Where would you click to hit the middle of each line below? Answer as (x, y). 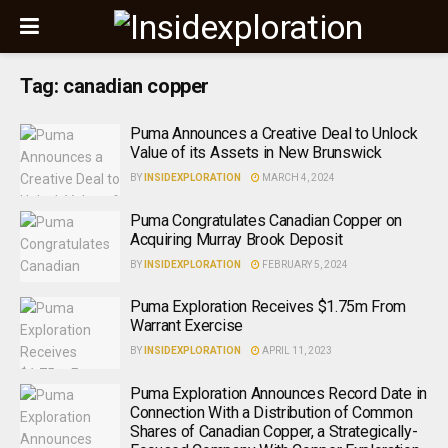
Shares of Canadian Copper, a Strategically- (274, 431)
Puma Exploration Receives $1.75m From (268, 306)
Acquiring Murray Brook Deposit (236, 239)
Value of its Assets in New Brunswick (256, 152)
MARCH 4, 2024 (297, 177)
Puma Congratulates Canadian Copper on (266, 220)
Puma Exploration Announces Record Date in (278, 393)
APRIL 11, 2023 (296, 350)
